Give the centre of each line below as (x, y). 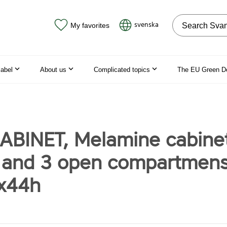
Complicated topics (122, 69)
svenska (146, 25)
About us (53, 69)
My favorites (90, 25)
